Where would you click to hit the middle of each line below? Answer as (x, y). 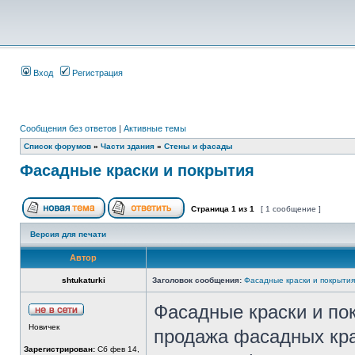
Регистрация (96, 73)
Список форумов (57, 146)
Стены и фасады (198, 146)
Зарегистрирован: (59, 349)
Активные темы (155, 128)
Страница (210, 209)
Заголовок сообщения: (197, 280)
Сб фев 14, (117, 349)
